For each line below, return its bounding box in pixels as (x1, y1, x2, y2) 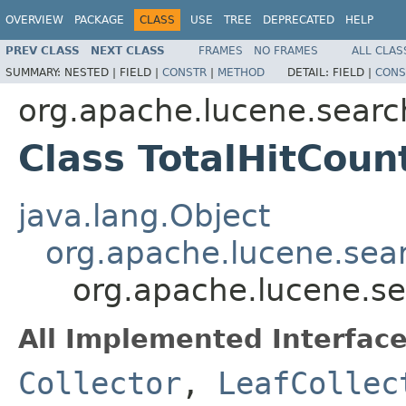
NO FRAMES (254, 43, 318, 57)
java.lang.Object (18, 197, 270, 234)
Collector (18, 364, 181, 401)
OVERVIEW (5, 14, 63, 26)
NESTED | (64, 65, 120, 79)
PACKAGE (74, 14, 124, 26)
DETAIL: (287, 65, 333, 79)
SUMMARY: (5, 65, 64, 79)
